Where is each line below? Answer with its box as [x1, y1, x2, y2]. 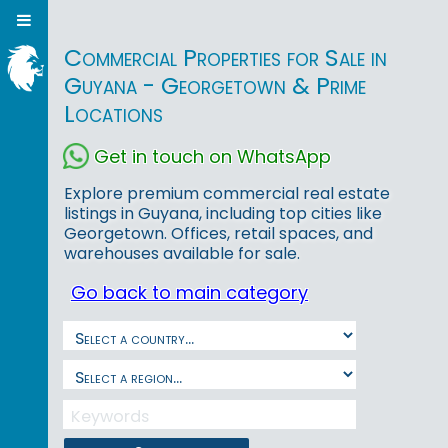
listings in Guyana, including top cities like [64, 202, 382, 226]
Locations [63, 97, 163, 131]
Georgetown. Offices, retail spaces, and [64, 222, 373, 246]
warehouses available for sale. [64, 242, 300, 266]
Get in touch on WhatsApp [94, 143, 331, 169]
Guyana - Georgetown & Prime [63, 69, 366, 103]
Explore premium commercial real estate [64, 182, 390, 206]
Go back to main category [71, 280, 308, 306]
